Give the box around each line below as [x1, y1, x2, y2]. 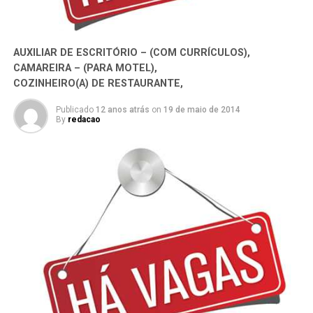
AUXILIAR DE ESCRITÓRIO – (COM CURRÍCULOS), [13, 47, 250, 59]
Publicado [55, 105, 94, 115]
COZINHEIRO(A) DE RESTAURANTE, [13, 78, 183, 90]
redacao [67, 115, 101, 125]
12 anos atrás [95, 105, 150, 115]
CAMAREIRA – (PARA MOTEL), [13, 62, 157, 75]
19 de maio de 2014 [163, 105, 240, 115]
